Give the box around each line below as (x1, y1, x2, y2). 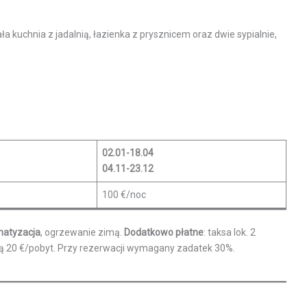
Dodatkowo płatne (124, 226, 204, 238)
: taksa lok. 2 (204, 226, 256, 238)
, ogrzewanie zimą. (40, 226, 124, 238)
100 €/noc (102, 188, 146, 200)
